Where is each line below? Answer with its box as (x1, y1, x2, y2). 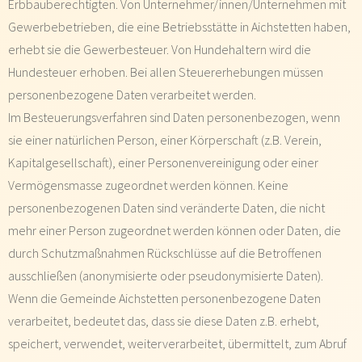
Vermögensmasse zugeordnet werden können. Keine (8, 177, 288, 193)
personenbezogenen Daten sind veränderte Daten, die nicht (8, 200, 325, 216)
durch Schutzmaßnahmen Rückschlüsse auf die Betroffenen (8, 245, 322, 261)
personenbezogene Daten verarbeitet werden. (8, 86, 256, 103)
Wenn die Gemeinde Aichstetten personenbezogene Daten (8, 290, 321, 306)
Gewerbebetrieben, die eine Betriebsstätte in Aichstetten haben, (8, 19, 351, 35)
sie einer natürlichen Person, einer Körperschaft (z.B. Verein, (8, 132, 322, 148)
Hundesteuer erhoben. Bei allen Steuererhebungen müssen (8, 64, 323, 80)
